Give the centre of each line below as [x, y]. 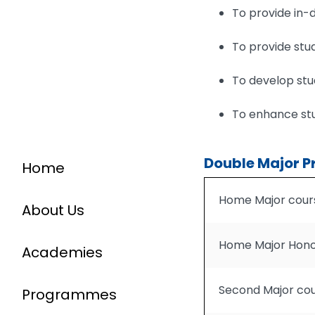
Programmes [69, 295]
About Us [53, 210]
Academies [62, 252]
